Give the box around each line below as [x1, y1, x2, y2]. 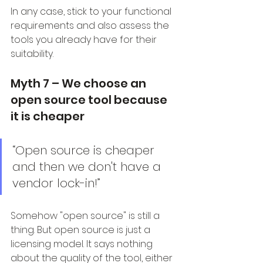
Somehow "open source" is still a [11, 209, 162, 223]
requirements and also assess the [11, 19, 171, 33]
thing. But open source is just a [11, 223, 153, 237]
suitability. [11, 47, 53, 61]
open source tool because [11, 92, 170, 109]
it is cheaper [11, 108, 85, 125]
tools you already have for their [11, 33, 159, 47]
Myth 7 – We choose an [11, 75, 149, 92]
